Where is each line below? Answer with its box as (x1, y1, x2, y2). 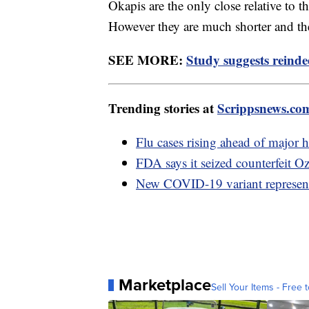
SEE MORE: (108, 50, 186, 70)
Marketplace (119, 272, 211, 298)
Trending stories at (108, 99, 217, 118)
